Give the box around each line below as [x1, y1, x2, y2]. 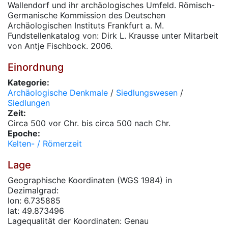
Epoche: [8, 128, 40, 138]
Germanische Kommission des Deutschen [8, 10, 165, 20]
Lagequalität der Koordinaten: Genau [8, 216, 149, 226]
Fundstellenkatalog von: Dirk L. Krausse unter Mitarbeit [8, 31, 218, 41]
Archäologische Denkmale [8, 88, 108, 98]
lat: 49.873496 [8, 206, 64, 216]
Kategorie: [8, 77, 49, 88]
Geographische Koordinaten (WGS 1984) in [8, 175, 172, 185]
